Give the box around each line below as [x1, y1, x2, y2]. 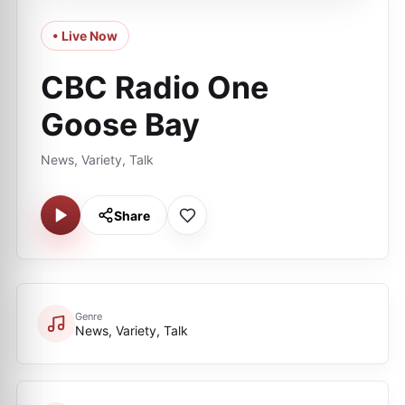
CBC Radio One [41, 69, 268, 106]
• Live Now [52, 28, 118, 43]
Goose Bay [41, 106, 200, 143]
